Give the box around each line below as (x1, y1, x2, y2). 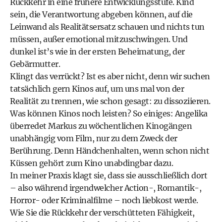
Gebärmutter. (10, 59, 60, 69)
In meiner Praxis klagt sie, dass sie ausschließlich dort (10, 170, 207, 180)
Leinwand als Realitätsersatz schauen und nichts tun (10, 22, 205, 32)
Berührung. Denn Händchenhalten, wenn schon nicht (10, 146, 209, 156)
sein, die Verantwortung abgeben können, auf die (10, 9, 193, 19)
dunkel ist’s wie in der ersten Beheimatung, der (10, 47, 185, 56)
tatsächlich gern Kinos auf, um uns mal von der (10, 84, 184, 94)
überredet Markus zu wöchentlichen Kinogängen (10, 121, 192, 131)
